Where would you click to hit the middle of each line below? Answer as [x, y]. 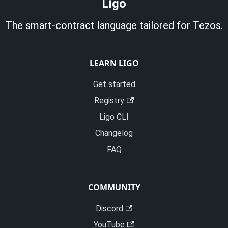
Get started [114, 84]
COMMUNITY [114, 187]
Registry [109, 101]
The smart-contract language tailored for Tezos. [114, 25]
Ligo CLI [114, 117]
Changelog [114, 133]
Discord [109, 208]
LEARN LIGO [114, 63]
